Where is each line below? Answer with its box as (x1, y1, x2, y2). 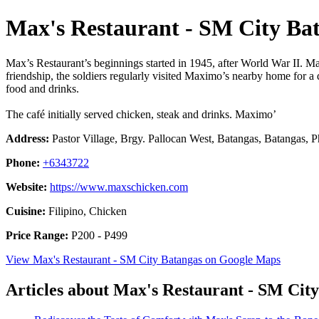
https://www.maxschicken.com (50, 180, 188, 193)
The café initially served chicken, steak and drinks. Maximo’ (6, 108, 276, 120)
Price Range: (6, 229, 68, 241)
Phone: (6, 156, 40, 169)
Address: (6, 132, 49, 145)
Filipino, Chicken (46, 204, 127, 217)
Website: (6, 180, 47, 193)
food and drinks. (6, 82, 79, 95)
